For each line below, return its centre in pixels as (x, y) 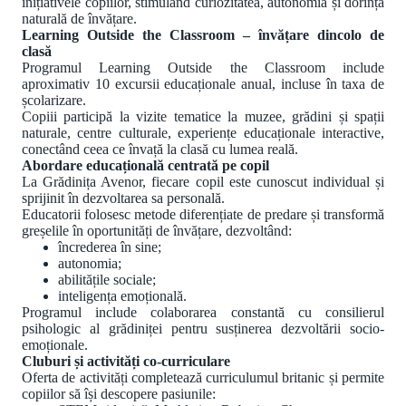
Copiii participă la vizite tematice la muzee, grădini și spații (203, 116)
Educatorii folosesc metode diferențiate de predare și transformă (203, 214)
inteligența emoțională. (122, 295)
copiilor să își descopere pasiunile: (119, 393)
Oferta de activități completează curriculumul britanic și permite (203, 377)
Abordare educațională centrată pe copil (145, 165)
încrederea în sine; (110, 246)
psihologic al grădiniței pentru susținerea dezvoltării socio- (203, 328)
